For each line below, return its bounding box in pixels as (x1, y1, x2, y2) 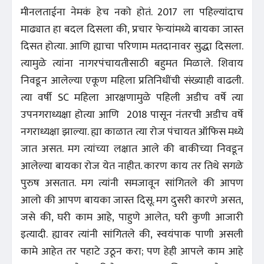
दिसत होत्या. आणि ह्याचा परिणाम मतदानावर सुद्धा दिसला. (21, 37, 243, 55)
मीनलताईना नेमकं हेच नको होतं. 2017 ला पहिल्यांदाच (21, 3, 243, 21)
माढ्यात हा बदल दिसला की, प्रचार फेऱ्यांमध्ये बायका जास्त (21, 20, 243, 38)
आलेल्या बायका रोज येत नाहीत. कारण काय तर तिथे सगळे (21, 157, 243, 175)
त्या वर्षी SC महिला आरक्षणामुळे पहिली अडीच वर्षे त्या (21, 88, 243, 107)
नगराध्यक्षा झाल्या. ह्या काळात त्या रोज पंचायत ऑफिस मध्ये (21, 123, 243, 141)
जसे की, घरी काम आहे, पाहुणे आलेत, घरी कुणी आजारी (21, 208, 243, 226)
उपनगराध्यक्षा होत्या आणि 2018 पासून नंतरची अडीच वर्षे (21, 105, 243, 124)
